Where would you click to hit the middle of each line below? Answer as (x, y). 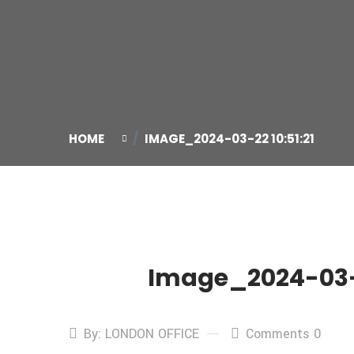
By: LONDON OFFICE (141, 334)
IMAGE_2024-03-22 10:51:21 (230, 139)
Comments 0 (283, 334)
